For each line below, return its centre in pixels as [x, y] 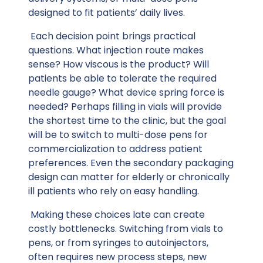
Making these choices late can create [118, 214]
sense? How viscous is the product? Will [119, 64]
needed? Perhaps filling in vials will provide [125, 106]
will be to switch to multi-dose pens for [118, 134]
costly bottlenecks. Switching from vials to [126, 228]
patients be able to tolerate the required [122, 78]
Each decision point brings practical [113, 36]
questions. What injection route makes [116, 50]
